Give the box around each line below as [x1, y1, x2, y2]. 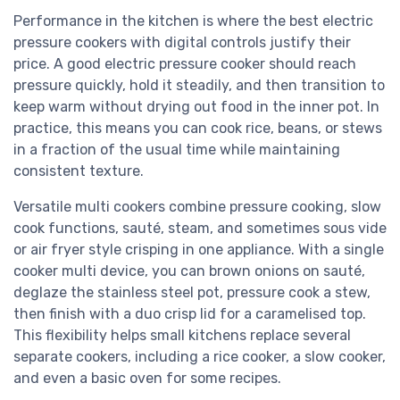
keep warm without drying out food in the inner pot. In [13, 98, 379, 116]
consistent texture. [13, 162, 144, 180]
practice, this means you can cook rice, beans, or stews [13, 120, 382, 137]
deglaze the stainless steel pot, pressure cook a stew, [13, 284, 371, 302]
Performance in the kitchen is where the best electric [13, 12, 373, 30]
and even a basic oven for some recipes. [13, 370, 281, 387]
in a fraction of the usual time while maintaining [13, 141, 340, 159]
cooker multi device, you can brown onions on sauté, [13, 262, 365, 280]
